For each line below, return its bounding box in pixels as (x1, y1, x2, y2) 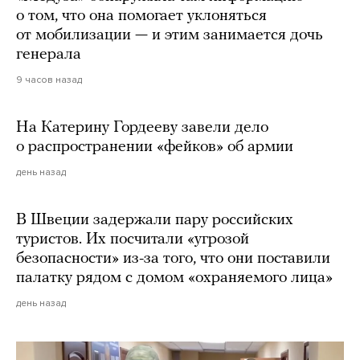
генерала (16, 46, 81, 63)
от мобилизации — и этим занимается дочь (16, 27, 323, 43)
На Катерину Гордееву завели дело (16, 119, 268, 136)
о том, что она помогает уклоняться (16, 7, 267, 24)
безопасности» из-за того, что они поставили (16, 250, 330, 267)
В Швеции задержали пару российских (16, 211, 293, 228)
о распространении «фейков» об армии (16, 138, 293, 155)
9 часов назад (16, 73, 82, 85)
